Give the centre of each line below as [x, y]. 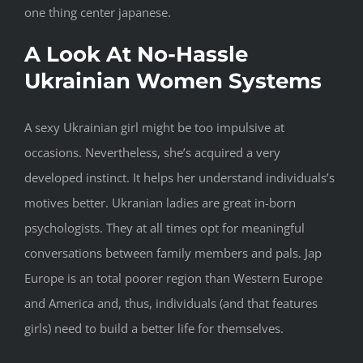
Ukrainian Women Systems [173, 81]
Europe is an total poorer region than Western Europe [173, 278]
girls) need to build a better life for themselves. [154, 328]
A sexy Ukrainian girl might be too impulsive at [154, 127]
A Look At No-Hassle [136, 55]
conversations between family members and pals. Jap [173, 252]
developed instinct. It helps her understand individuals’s [179, 177]
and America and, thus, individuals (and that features [171, 303]
